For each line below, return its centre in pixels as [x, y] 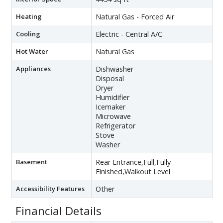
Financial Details [58, 211]
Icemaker [111, 107]
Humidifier [112, 97]
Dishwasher [114, 69]
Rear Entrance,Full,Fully [133, 162]
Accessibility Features [50, 188]
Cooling [28, 34]
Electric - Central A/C [129, 34]
